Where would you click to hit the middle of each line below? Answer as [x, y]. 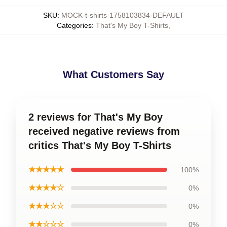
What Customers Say [113, 74]
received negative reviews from [104, 131]
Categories [74, 25]
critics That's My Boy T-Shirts [100, 145]
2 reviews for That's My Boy [96, 117]
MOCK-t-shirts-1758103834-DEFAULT [123, 15]
